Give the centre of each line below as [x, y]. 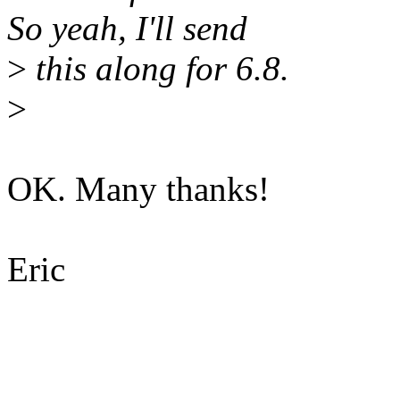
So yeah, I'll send [127, 29]
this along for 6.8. [158, 69]
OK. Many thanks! [138, 189]
